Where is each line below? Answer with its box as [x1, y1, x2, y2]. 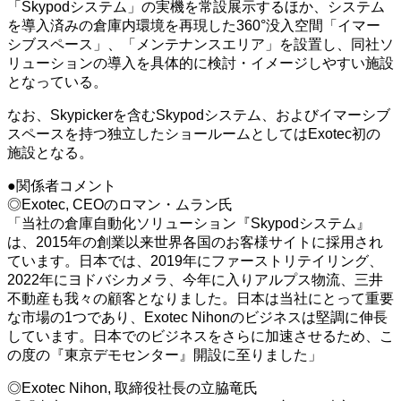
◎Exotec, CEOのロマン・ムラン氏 [7, 197, 233, 213]
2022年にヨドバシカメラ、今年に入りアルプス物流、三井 [7, 272, 383, 288]
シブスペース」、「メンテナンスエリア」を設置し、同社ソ [7, 37, 394, 53]
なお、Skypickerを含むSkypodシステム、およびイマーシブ [7, 107, 390, 124]
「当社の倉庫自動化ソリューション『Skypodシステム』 [7, 216, 371, 232]
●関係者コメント [7, 178, 116, 194]
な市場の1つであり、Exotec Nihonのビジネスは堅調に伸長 [7, 310, 388, 326]
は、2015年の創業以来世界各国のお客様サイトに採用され [7, 235, 383, 251]
